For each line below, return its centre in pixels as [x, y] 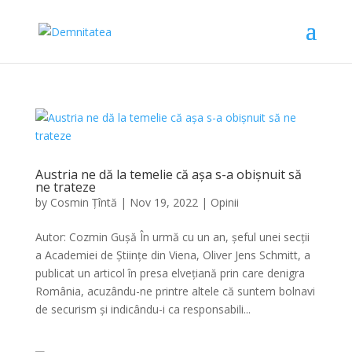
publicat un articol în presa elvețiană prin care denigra [170, 273]
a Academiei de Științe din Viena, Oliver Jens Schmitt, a [172, 255]
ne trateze [65, 187]
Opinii [224, 202]
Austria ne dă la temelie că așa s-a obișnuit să [168, 174]
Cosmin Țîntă [83, 202]
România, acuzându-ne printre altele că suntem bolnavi [175, 291]
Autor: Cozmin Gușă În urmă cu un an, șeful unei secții [172, 237]
